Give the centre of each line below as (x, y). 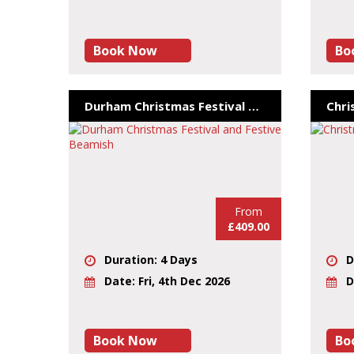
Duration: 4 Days (151, 259)
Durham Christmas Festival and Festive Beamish (254, 105)
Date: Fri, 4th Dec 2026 (167, 281)
